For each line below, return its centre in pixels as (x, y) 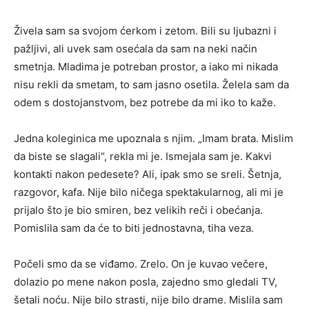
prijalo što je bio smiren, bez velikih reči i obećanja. (138, 210)
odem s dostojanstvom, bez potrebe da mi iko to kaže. (145, 102)
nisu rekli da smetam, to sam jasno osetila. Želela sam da (151, 84)
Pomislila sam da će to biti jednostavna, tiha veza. (134, 228)
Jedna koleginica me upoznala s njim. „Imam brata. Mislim (153, 138)
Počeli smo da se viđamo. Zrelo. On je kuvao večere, (141, 264)
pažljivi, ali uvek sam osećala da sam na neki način (136, 49)
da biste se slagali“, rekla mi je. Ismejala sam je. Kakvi (143, 156)
